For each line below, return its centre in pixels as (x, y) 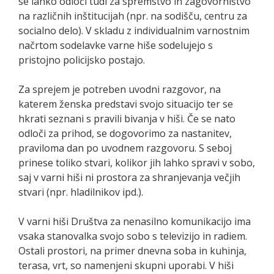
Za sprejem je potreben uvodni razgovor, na (120, 89)
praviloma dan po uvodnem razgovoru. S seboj (125, 148)
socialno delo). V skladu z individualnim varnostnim (134, 30)
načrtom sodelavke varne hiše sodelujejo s (116, 45)
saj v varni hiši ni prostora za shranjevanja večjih (129, 177)
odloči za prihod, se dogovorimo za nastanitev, (125, 133)
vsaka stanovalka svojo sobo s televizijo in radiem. (133, 236)
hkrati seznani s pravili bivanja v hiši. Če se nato (127, 118)
